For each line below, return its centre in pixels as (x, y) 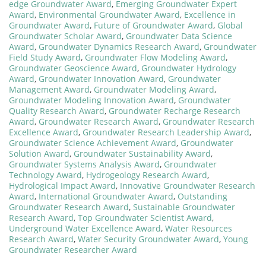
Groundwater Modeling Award (154, 89)
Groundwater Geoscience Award (73, 68)
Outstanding (202, 196)
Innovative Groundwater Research (188, 185)
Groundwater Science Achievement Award (93, 142)
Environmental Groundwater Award (109, 14)
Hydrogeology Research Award (147, 175)
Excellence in (210, 14)
